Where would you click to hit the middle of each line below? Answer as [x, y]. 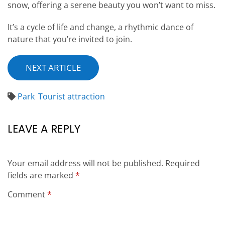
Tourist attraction [72, 97]
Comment [27, 195]
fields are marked [41, 176]
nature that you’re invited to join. [70, 39]
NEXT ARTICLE [53, 68]
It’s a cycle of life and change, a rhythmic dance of [100, 27]
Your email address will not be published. [85, 163]
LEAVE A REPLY [44, 129]
